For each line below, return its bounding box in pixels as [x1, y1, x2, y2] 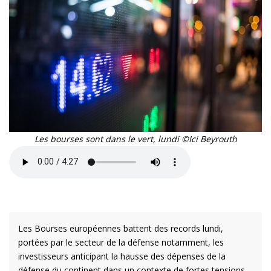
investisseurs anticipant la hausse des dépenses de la [18, 250, 226, 262]
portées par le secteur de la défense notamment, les [18, 236, 224, 248]
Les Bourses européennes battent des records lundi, [18, 222, 223, 234]
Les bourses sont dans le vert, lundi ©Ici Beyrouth [34, 132, 237, 145]
